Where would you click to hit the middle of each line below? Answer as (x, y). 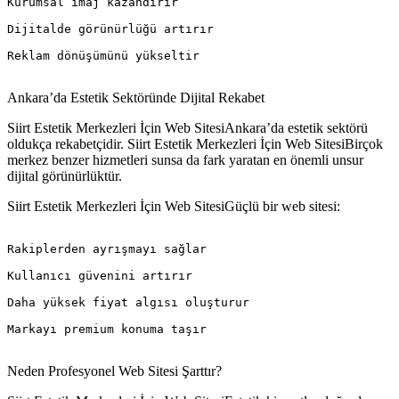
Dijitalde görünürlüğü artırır (110, 28)
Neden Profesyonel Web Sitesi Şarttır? (114, 370)
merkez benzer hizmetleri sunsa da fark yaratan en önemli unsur (185, 159)
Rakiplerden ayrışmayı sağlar (107, 248)
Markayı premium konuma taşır (107, 329)
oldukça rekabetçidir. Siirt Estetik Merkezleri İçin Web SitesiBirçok (195, 143)
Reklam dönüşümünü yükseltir (103, 55)
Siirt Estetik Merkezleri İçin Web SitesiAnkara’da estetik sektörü (187, 127)
